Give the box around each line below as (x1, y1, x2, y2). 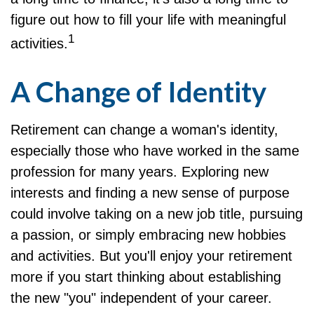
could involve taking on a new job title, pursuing (11, 205, 303, 221)
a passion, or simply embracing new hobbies (11, 226, 286, 243)
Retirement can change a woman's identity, (11, 121, 278, 137)
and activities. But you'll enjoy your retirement (11, 247, 292, 264)
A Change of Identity (11, 74, 266, 109)
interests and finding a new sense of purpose (11, 184, 289, 200)
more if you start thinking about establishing (11, 268, 281, 285)
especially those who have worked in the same (11, 142, 299, 158)
